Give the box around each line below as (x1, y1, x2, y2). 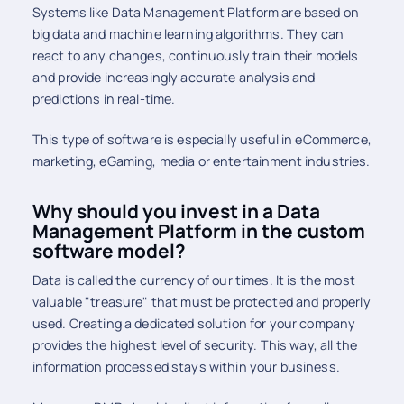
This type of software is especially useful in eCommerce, (32, 131, 372, 149)
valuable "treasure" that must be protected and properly (32, 292, 371, 310)
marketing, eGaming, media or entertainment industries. (32, 152, 371, 170)
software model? (32, 237, 186, 263)
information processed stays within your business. (32, 357, 343, 375)
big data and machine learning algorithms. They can (32, 24, 344, 42)
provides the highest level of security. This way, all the (32, 335, 357, 353)
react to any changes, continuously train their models (32, 46, 359, 64)
